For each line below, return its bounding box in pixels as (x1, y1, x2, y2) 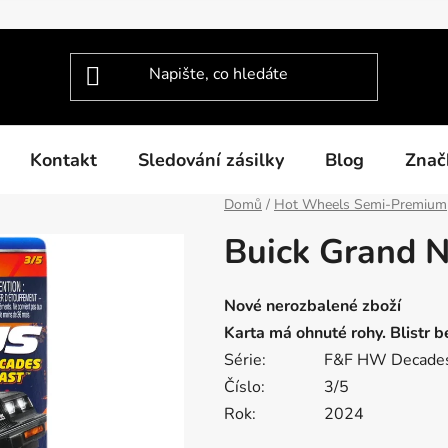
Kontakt (30, 147, 97, 172)
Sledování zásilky (138, 147, 284, 172)
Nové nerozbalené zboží (224, 295, 401, 318)
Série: (224, 349, 266, 372)
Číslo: (224, 376, 265, 399)
